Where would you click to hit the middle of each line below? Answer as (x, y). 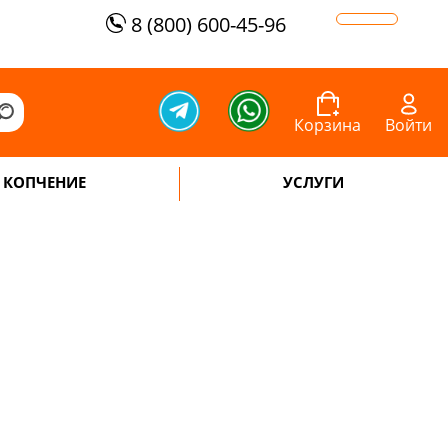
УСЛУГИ (314, 182)
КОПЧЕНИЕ (45, 182)
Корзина (327, 125)
